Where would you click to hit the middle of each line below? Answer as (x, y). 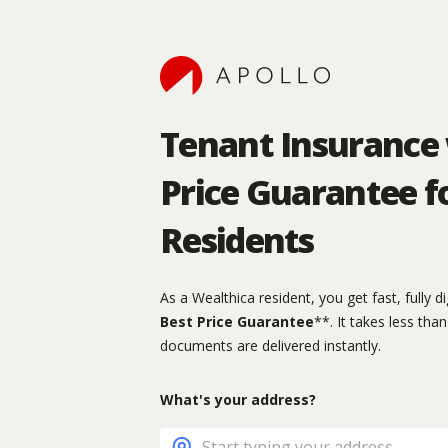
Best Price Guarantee (237, 322)
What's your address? (238, 400)
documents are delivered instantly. (270, 346)
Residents (237, 240)
